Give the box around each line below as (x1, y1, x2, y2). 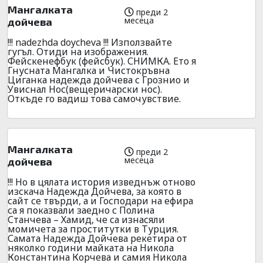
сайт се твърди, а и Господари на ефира (8, 194, 193, 207)
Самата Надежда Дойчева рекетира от (8, 231, 187, 245)
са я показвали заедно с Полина (8, 203, 154, 217)
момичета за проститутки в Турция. (8, 222, 178, 235)
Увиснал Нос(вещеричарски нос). (8, 82, 162, 96)
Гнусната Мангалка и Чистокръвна (8, 63, 170, 77)
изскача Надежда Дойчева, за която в (8, 184, 181, 198)
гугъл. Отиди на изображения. (8, 45, 149, 58)
